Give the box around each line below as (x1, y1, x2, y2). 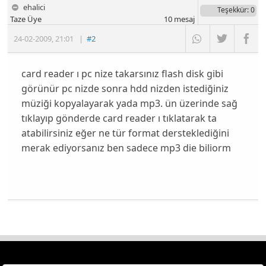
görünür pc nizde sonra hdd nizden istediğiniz (21, 82, 229, 96)
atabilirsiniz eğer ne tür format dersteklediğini (21, 126, 229, 140)
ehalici (23, 2, 46, 13)
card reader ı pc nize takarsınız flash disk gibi (21, 67, 223, 81)
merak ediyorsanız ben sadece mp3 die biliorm (21, 141, 231, 155)
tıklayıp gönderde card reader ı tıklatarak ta (21, 112, 217, 125)
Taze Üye (10, 14, 42, 25)
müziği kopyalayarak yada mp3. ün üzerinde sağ (21, 97, 237, 110)
